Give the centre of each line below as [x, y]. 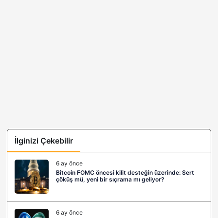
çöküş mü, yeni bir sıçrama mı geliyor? [110, 179]
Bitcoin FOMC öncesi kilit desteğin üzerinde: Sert [125, 172]
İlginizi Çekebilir [44, 140]
